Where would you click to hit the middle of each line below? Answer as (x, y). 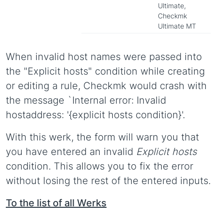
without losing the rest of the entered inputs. (108, 181)
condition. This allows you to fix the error (100, 166)
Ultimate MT (177, 26)
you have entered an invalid (71, 152)
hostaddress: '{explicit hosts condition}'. (95, 115)
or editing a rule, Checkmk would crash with (106, 86)
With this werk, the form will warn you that (102, 137)
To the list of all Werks (56, 203)
